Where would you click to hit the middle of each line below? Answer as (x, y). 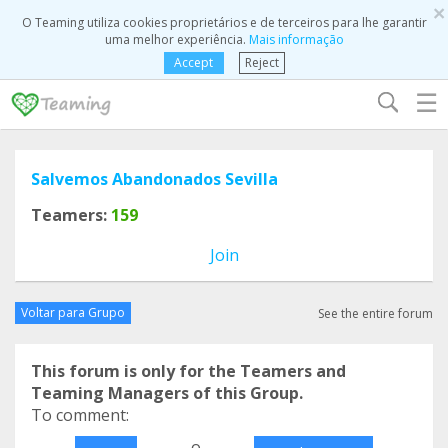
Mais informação (296, 39)
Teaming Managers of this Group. (167, 393)
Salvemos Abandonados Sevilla (154, 179)
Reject (261, 62)
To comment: (80, 415)
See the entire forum (375, 313)
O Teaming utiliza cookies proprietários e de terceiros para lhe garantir (224, 22)
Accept (193, 62)
